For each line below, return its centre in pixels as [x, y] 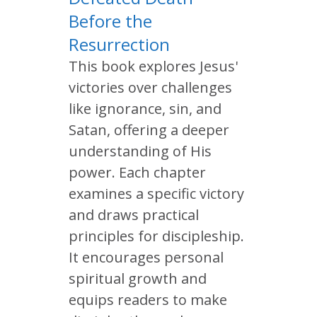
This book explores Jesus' [153, 66]
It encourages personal [146, 257]
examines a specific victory [156, 194]
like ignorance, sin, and [145, 109]
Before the [110, 21]
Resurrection [119, 44]
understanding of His [140, 151]
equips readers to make [148, 300]
